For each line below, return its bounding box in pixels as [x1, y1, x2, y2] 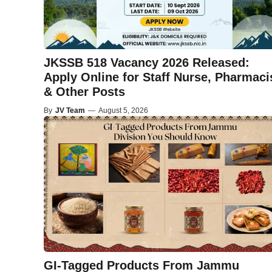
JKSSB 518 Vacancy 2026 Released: [44, 56, 250, 70]
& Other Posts [44, 85, 125, 99]
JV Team [55, 106, 85, 115]
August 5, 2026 [98, 106, 148, 115]
